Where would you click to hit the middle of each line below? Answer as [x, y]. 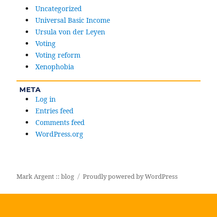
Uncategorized [58, 9]
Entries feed [54, 111]
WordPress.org [59, 134]
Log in [45, 99]
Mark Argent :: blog [46, 177]
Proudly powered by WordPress [131, 177]
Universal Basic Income [72, 20]
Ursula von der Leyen [70, 32]
